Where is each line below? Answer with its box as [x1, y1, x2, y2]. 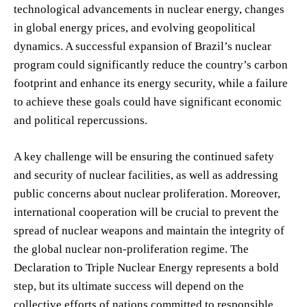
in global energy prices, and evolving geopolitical [14, 21, 256, 34]
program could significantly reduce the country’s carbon [14, 58, 288, 71]
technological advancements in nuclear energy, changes [14, 2, 284, 16]
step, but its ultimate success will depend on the [14, 279, 244, 293]
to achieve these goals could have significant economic [14, 95, 282, 108]
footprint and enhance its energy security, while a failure [14, 76, 288, 90]
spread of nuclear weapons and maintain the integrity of [14, 223, 284, 237]
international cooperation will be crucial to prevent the [14, 205, 279, 219]
